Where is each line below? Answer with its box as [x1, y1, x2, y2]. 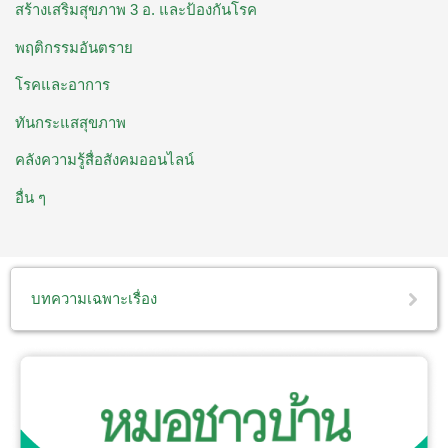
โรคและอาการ [15, 76, 110, 94]
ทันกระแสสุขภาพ [15, 113, 126, 131]
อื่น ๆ [15, 188, 46, 206]
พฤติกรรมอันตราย [15, 38, 133, 56]
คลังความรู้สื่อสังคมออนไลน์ [15, 151, 194, 169]
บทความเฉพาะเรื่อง [31, 289, 157, 307]
